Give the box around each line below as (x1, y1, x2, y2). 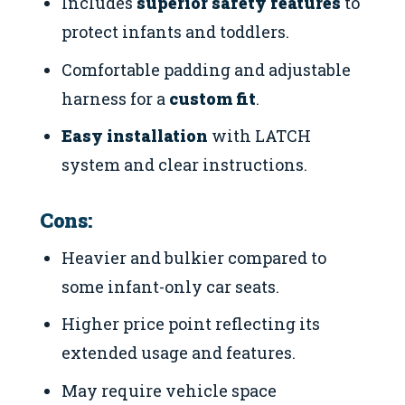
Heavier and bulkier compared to (61, 247, 327, 269)
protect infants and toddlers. (61, 21, 290, 43)
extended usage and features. (61, 342, 297, 364)
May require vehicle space (61, 379, 278, 401)
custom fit (169, 87, 257, 109)
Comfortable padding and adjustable (61, 58, 352, 80)
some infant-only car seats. (61, 276, 280, 298)
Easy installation (61, 124, 209, 146)
